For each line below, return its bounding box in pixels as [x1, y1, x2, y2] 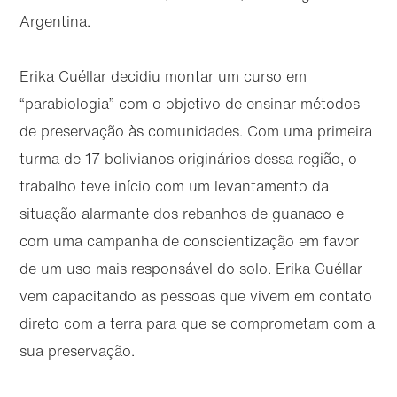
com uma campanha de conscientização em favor [19, 230, 360, 252]
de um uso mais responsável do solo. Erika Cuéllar [19, 257, 363, 279]
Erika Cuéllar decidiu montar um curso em [19, 65, 307, 87]
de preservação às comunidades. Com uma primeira [19, 120, 373, 142]
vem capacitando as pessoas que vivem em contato [19, 284, 373, 307]
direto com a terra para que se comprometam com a [19, 312, 376, 334]
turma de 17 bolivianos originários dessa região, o [19, 147, 358, 169]
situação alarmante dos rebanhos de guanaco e [19, 202, 345, 224]
